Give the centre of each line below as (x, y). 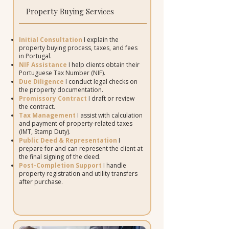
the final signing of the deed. (60, 157)
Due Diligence (41, 82)
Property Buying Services (70, 11)
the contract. (37, 107)
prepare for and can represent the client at (81, 148)
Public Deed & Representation (68, 140)
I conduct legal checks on (100, 82)
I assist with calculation (110, 115)
